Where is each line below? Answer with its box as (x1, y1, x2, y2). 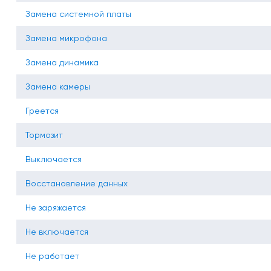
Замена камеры (25, 82, 90, 92)
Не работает (25, 251, 79, 261)
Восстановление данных (25, 178, 128, 189)
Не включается (25, 227, 88, 237)
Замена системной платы (25, 9, 131, 19)
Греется (25, 106, 59, 116)
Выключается (25, 154, 82, 165)
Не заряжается (25, 203, 86, 213)
